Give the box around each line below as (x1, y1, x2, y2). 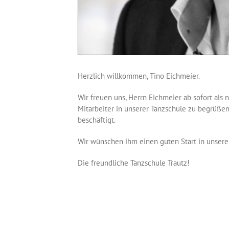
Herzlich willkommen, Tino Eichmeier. (78, 71, 200, 81)
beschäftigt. (78, 114, 116, 125)
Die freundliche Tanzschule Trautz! (78, 157, 190, 168)
